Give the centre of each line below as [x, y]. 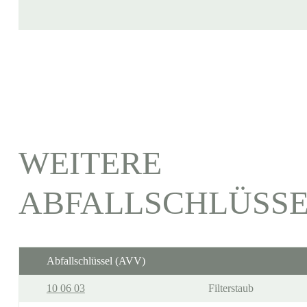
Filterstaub [231, 288]
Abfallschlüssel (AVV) [96, 261]
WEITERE [90, 163]
